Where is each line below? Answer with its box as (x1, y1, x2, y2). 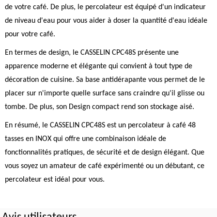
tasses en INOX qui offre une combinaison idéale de (5, 135, 166, 143)
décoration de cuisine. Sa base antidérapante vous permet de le (5, 76, 205, 84)
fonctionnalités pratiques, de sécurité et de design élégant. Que (5, 149, 204, 156)
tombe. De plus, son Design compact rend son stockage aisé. (5, 103, 194, 111)
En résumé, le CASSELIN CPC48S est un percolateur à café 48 (5, 122, 196, 129)
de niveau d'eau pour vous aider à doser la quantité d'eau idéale (5, 17, 207, 25)
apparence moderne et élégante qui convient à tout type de (5, 62, 192, 70)
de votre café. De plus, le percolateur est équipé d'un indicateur (5, 3, 206, 11)
